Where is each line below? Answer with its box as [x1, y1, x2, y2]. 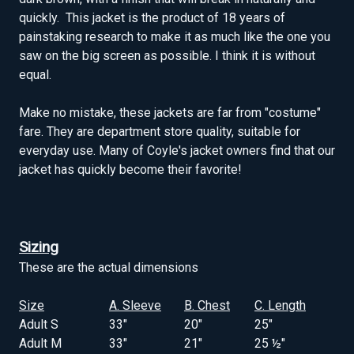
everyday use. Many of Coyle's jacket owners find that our [19, 143, 335, 159]
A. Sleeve [109, 298, 161, 314]
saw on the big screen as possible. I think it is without [19, 48, 315, 64]
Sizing [19, 238, 58, 257]
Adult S [19, 317, 58, 333]
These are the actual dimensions [19, 260, 198, 276]
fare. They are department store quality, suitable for [19, 124, 300, 140]
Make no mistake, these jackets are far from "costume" [19, 105, 321, 121]
